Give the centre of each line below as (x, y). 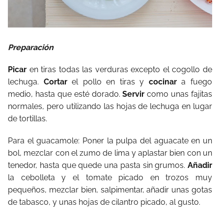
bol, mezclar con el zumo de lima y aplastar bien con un (110, 153)
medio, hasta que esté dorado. (65, 94)
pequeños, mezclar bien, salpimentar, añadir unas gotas (110, 190)
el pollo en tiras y (110, 82)
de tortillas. (27, 118)
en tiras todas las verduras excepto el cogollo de (121, 69)
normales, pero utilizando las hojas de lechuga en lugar (110, 106)
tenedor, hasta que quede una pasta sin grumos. (98, 165)
